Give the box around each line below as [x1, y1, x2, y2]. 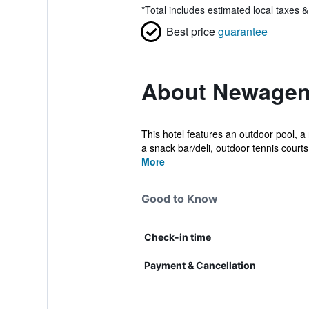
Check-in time [143, 231, 211, 243]
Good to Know [141, 192, 218, 206]
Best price [166, 23, 215, 39]
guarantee [217, 23, 268, 39]
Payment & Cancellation [143, 259, 256, 271]
